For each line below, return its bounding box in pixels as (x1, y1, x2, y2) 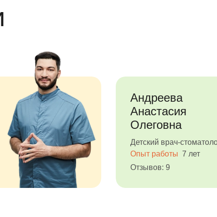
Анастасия (130, 105, 186, 118)
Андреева (130, 91, 183, 104)
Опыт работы (130, 150, 180, 158)
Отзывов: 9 (130, 163, 170, 171)
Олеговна (130, 118, 182, 131)
